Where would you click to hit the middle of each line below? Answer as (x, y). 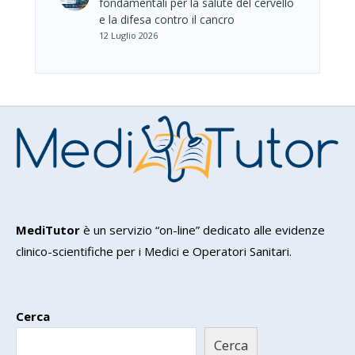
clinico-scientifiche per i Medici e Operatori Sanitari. (154, 251)
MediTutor (48, 229)
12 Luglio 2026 (128, 35)
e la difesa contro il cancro (167, 19)
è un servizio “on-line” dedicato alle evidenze (202, 229)
